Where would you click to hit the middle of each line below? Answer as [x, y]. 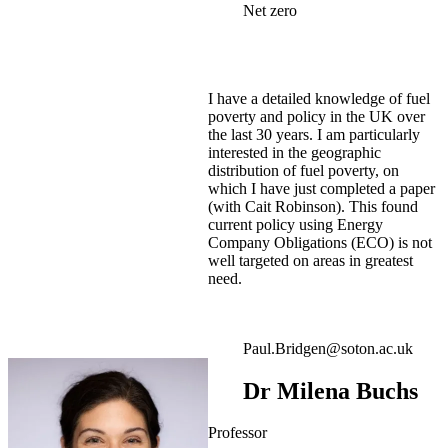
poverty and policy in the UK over [316, 116]
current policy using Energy [295, 224]
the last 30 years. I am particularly [314, 134]
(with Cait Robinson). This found [313, 206]
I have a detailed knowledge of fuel [319, 98]
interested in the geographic [294, 152]
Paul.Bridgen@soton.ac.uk [328, 348]
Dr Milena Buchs [330, 390]
